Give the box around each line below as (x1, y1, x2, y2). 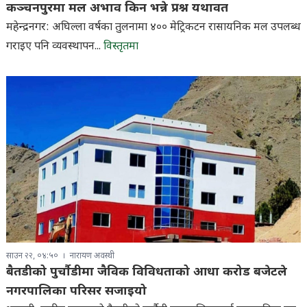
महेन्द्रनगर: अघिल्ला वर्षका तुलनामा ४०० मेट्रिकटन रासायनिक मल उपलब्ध (5, 20, 301, 35)
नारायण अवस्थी (69, 250, 114, 262)
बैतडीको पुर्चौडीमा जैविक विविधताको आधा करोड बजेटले (5, 264, 287, 280)
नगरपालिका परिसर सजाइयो (5, 283, 147, 299)
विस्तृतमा (103, 39, 138, 54)
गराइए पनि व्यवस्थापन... (5, 39, 103, 54)
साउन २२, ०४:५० (5, 250, 58, 262)
